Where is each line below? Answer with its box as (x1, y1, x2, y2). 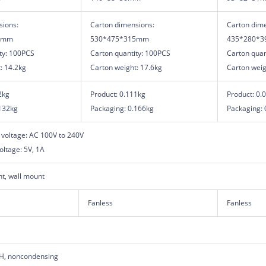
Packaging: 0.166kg (90, 103, 154, 113)
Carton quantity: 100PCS (90, 47, 170, 58)
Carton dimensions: (90, 19, 154, 30)
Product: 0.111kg (90, 88, 147, 99)
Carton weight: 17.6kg (90, 62, 162, 72)
